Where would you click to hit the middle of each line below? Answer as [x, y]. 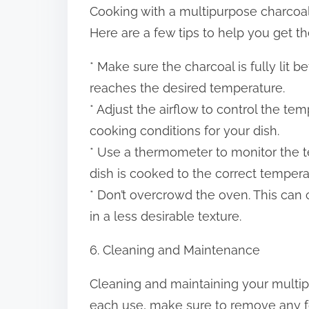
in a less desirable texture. [166, 217]
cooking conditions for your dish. [185, 131]
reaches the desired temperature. [187, 88]
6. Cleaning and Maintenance [175, 250]
